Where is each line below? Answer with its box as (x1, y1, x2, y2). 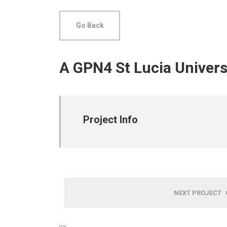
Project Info (83, 113, 138, 126)
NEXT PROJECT (174, 188, 226, 197)
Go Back (75, 21, 104, 29)
